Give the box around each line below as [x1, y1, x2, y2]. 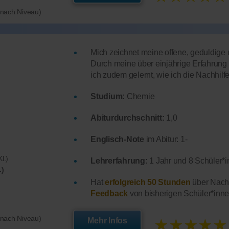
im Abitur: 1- [144, 135, 188, 144]
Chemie [125, 92, 155, 101]
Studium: [90, 92, 125, 101]
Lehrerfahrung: [90, 156, 148, 166]
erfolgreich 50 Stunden [105, 178, 191, 187]
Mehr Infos [87, 216, 127, 225]
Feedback [90, 189, 128, 198]
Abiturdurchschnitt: [90, 113, 165, 123]
